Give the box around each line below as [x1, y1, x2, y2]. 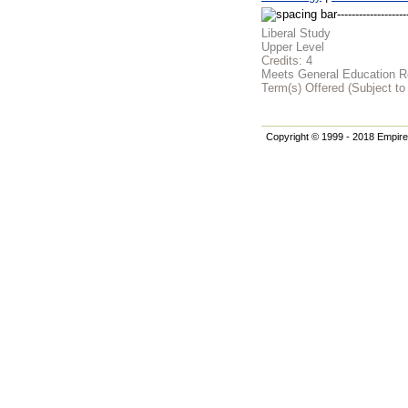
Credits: [261, 54, 306, 68]
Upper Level [261, 40, 324, 55]
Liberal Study [261, 26, 331, 41]
